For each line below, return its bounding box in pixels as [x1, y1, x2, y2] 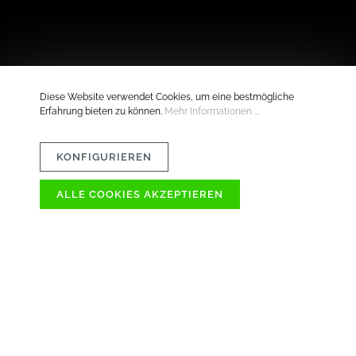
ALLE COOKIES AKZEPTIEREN [56, 188, 223, 200]
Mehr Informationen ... [164, 106, 259, 118]
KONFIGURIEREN [56, 150, 152, 163]
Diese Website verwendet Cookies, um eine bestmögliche [40, 91, 294, 103]
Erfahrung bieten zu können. [40, 106, 164, 118]
